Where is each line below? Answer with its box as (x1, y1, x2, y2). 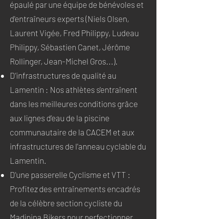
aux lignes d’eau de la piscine (10, 113, 109, 123)
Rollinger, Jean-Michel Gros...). (10, 56, 118, 66)
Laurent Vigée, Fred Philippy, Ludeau (10, 28, 139, 38)
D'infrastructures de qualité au (10, 70, 116, 80)
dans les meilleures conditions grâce (10, 99, 138, 109)
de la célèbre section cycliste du (10, 198, 122, 208)
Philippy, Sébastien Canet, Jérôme (10, 42, 130, 52)
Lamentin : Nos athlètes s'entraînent (10, 85, 137, 94)
